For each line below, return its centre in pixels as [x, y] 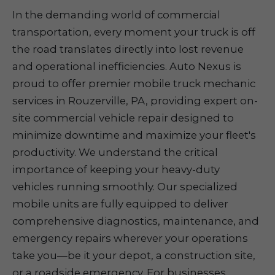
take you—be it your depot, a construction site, [134, 255]
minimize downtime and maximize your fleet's [134, 135]
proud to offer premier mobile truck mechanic [134, 83]
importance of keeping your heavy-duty [116, 169]
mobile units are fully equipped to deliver [120, 204]
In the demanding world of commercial [116, 15]
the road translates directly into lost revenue [128, 49]
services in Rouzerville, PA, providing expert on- [135, 101]
